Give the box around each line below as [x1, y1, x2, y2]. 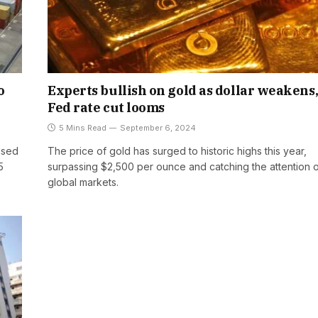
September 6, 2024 [120, 122, 196, 133]
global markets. [48, 175, 119, 188]
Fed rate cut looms [48, 99, 165, 116]
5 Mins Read [59, 122, 106, 133]
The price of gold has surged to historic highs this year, [48, 144, 307, 157]
